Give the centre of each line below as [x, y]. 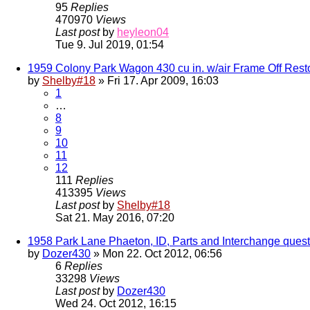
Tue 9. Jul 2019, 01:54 [110, 45]
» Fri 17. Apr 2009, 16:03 [157, 81]
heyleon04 [143, 33]
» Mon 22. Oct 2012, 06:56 [156, 254]
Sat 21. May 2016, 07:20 [115, 218]
